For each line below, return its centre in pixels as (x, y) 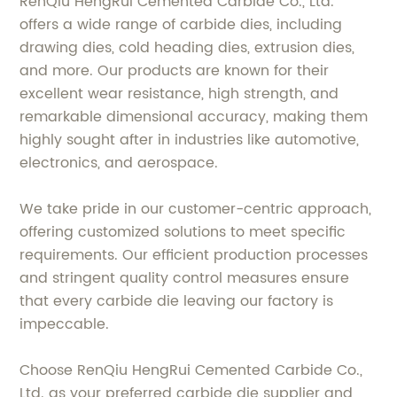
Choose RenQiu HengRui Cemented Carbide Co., (191, 371)
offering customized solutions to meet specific (183, 233)
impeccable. (65, 325)
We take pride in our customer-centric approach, (196, 210)
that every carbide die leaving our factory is (177, 302)
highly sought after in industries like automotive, (190, 140)
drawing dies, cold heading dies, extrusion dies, (187, 48)
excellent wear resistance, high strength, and (179, 94)
